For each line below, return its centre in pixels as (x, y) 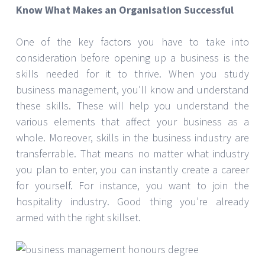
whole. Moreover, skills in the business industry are (132, 137)
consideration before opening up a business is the (132, 57)
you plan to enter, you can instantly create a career (132, 169)
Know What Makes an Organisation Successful (125, 9)
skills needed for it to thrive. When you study (132, 73)
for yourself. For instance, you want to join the (132, 185)
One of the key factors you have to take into (132, 41)
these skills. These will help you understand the (132, 105)
